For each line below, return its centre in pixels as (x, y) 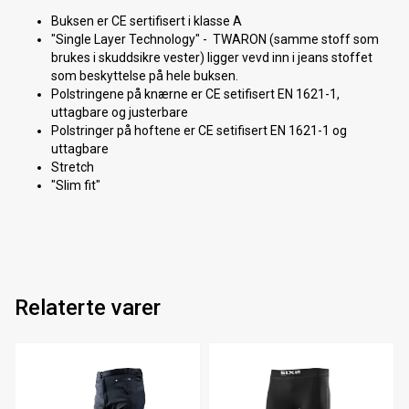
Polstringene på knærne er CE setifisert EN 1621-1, (195, 94)
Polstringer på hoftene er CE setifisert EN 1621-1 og (199, 131)
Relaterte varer (88, 308)
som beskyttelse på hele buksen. (145, 76)
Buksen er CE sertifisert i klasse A (147, 21)
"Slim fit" (76, 185)
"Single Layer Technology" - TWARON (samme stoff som (215, 39)
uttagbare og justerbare (120, 112)
